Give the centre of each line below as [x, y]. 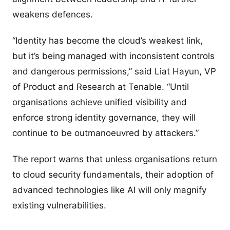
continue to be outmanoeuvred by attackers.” [106, 133]
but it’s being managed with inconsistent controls [113, 56]
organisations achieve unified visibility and [100, 102]
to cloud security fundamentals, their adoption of [113, 175]
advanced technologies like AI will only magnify [109, 190]
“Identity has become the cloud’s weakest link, [108, 40]
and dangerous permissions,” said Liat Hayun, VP [114, 71]
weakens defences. [53, 14]
